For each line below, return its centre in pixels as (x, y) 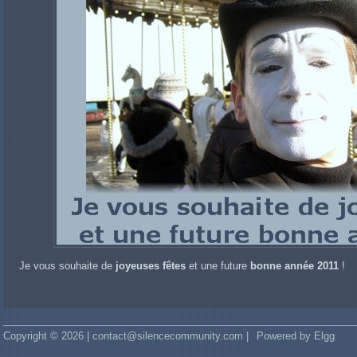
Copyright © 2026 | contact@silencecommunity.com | (126, 336)
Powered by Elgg (296, 336)
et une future (218, 265)
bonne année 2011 (294, 265)
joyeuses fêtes (149, 265)
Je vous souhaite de (66, 265)
